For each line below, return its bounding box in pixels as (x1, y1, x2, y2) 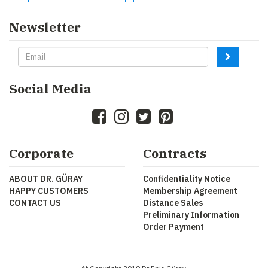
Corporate (9, 145, 74, 162)
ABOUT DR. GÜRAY (9, 173, 83, 185)
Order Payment (143, 221, 204, 233)
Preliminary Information (143, 209, 239, 221)
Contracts (143, 145, 206, 162)
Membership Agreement (143, 185, 237, 197)
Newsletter (9, 19, 81, 36)
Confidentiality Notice (143, 173, 230, 185)
